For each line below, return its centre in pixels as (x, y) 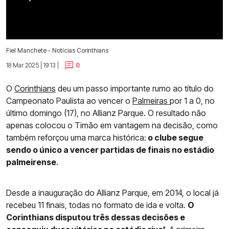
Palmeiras (151, 101)
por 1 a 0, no (192, 101)
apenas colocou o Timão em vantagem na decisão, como (112, 125)
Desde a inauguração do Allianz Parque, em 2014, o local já (112, 193)
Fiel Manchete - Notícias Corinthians (57, 50)
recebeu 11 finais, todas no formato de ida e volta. (97, 205)
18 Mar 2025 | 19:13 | (32, 65)
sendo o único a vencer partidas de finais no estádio (110, 150)
